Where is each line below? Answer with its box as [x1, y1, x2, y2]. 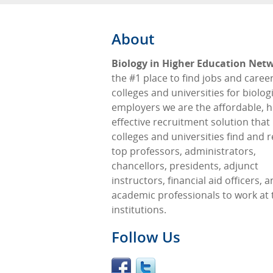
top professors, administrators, [112, 144, 256, 158]
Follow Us [112, 227, 180, 247]
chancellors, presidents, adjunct [112, 159, 258, 172]
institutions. [112, 203, 166, 216]
